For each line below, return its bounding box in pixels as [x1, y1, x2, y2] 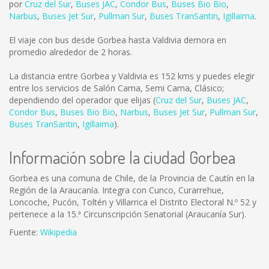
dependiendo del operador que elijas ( [9, 94, 156, 106]
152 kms [161, 70, 194, 82]
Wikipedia [40, 226, 77, 238]
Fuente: [9, 226, 40, 238]
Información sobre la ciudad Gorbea [9, 147, 235, 168]
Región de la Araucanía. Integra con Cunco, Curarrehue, [9, 184, 224, 196]
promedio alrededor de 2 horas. [9, 46, 132, 58]
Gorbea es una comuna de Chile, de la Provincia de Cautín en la [9, 172, 255, 184]
